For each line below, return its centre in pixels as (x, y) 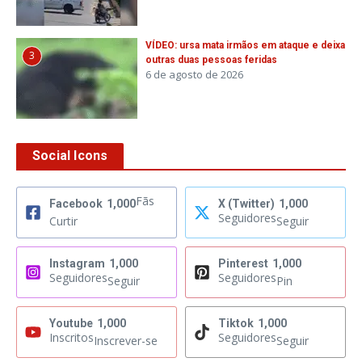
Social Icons (70, 156)
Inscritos (72, 338)
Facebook (76, 204)
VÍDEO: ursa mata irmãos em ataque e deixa (245, 46)
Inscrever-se (126, 341)
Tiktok (236, 324)
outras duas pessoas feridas (211, 60)
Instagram (77, 264)
